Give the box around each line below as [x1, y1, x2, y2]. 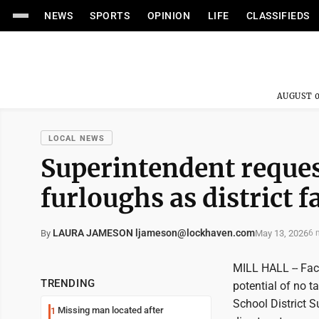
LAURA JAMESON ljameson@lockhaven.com [53, 227, 255, 239]
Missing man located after [58, 305, 164, 315]
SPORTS [90, 10, 130, 21]
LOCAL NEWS [48, 134, 105, 143]
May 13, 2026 [255, 227, 308, 239]
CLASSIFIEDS [246, 10, 310, 21]
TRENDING [41, 277, 95, 290]
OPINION [147, 10, 191, 21]
